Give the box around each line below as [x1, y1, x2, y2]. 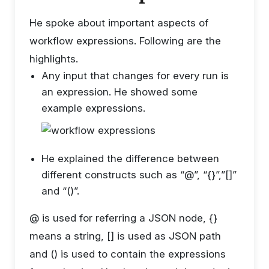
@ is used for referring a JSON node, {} [29, 211, 217, 224]
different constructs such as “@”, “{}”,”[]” [41, 168, 237, 181]
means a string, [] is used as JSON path [29, 229, 221, 242]
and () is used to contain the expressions [29, 247, 226, 260]
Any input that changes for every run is [41, 69, 229, 82]
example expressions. [41, 101, 145, 114]
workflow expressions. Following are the [29, 34, 221, 47]
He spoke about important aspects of [29, 16, 208, 29]
